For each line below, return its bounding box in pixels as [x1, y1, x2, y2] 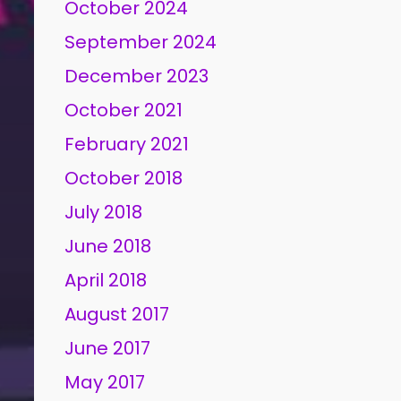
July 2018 [64, 200, 143, 225]
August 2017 [64, 302, 170, 327]
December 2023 [64, 64, 209, 89]
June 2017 [64, 336, 151, 361]
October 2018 [64, 166, 183, 191]
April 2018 [64, 268, 148, 293]
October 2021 [64, 98, 183, 123]
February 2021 [64, 132, 190, 157]
